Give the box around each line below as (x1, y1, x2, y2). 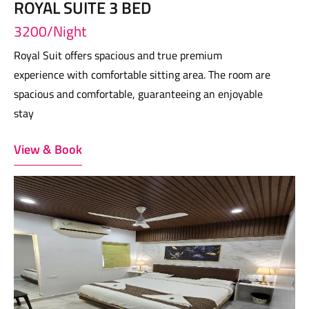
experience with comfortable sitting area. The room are (14, 66, 270, 83)
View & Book (14, 140, 82, 159)
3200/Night (14, 20, 86, 42)
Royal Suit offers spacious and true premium (14, 47, 222, 63)
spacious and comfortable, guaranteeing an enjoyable (14, 86, 263, 102)
